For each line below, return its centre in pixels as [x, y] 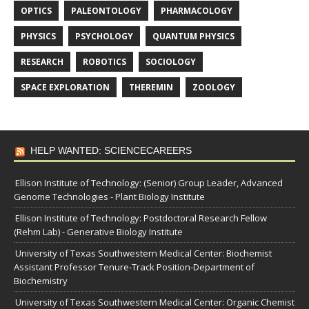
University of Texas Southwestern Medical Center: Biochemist [143, 253]
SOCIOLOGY [171, 62]
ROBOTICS [104, 62]
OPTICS [36, 11]
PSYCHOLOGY [104, 37]
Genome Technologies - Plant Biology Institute [109, 197]
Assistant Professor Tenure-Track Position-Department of [134, 267]
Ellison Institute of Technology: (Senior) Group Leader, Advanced [149, 183]
